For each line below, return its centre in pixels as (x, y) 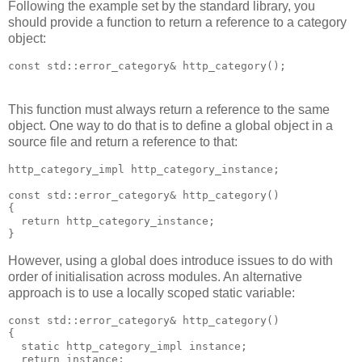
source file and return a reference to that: (123, 141)
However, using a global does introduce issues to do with (170, 261)
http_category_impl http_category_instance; (144, 169)
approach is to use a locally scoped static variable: (152, 293)
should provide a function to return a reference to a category (177, 23)
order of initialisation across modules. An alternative (155, 277)
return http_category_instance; (112, 221)
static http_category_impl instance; (128, 347)
